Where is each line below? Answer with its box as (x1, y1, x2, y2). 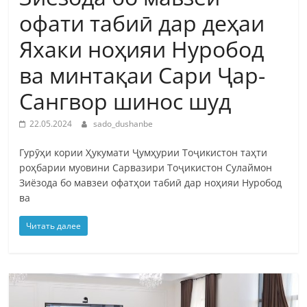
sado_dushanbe (93, 117, 153, 130)
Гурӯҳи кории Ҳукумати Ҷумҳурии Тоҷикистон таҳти (19, 145, 268, 159)
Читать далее (26, 219, 82, 232)
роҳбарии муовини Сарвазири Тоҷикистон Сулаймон (19, 160, 273, 174)
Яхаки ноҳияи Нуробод (19, 34, 265, 64)
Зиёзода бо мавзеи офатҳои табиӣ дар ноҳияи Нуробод (19, 175, 282, 189)
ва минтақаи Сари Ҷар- (19, 60, 266, 90)
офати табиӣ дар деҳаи (19, 8, 265, 38)
